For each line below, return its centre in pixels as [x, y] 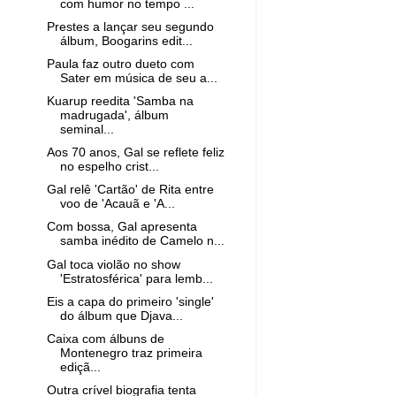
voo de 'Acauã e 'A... [117, 204]
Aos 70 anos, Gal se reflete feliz [135, 153]
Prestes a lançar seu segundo [130, 27]
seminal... [87, 129]
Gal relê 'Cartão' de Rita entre [130, 190]
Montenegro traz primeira [131, 353]
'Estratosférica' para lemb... [136, 278]
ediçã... [80, 367]
